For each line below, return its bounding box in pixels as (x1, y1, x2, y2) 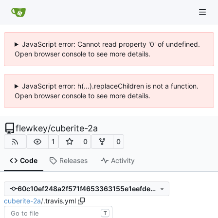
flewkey (16, 123, 48, 133)
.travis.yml (43, 196, 76, 205)
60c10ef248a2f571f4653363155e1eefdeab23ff (150, 184, 156, 193)
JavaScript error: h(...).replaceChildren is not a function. (21, 82, 199, 90)
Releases (59, 156, 88, 165)
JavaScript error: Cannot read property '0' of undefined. (21, 40, 200, 48)
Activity (110, 156, 135, 165)
